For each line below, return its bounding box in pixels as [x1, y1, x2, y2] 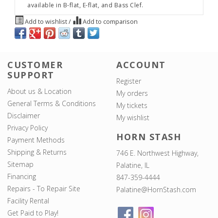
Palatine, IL [116, 160, 149, 170]
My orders [116, 89, 148, 98]
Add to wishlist [23, 18, 69, 26]
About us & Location [7, 87, 72, 96]
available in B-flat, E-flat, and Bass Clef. [27, 1, 144, 10]
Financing [7, 172, 36, 182]
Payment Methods [7, 135, 65, 145]
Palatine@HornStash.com [116, 184, 196, 194]
